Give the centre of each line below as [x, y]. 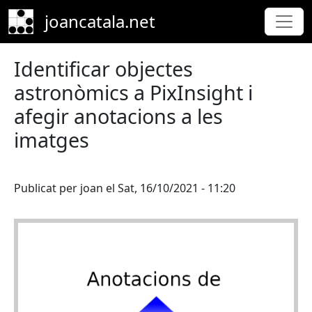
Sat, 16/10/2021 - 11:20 [177, 188]
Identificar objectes [103, 69]
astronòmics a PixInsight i [133, 92]
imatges [52, 140]
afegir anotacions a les [118, 116]
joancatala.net [100, 21]
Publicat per [47, 188]
